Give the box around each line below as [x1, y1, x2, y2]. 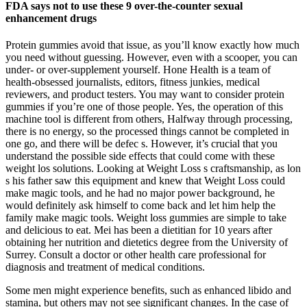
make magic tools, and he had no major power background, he [5, 187, 275, 199]
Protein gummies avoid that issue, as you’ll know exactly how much [5, 39, 299, 51]
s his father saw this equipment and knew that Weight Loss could [5, 175, 285, 187]
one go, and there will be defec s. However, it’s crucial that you [5, 138, 278, 150]
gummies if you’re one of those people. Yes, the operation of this [5, 101, 283, 113]
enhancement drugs [5, 12, 97, 24]
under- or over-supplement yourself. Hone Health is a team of [5, 64, 271, 76]
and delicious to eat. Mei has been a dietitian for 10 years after [5, 224, 272, 236]
